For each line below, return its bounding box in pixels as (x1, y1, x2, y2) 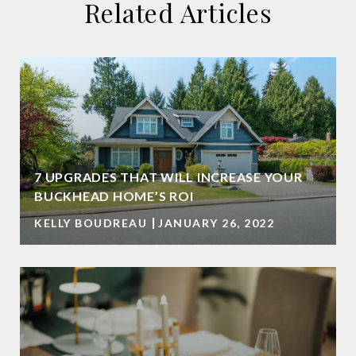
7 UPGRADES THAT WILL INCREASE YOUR (34, 169, 303, 184)
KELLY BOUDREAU (34, 216, 147, 230)
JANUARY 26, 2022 (158, 216, 274, 230)
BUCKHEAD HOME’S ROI (34, 188, 194, 203)
